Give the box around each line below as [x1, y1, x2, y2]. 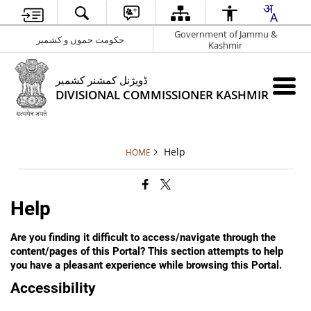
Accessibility [10, 279, 96, 296]
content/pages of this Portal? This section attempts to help [10, 244, 284, 258]
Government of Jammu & [174, 27, 277, 40]
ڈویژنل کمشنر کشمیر [56, 73, 149, 87]
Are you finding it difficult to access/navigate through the [10, 230, 276, 244]
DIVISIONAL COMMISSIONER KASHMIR [56, 87, 269, 103]
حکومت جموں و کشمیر [35, 33, 124, 46]
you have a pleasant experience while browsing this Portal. [10, 258, 283, 271]
